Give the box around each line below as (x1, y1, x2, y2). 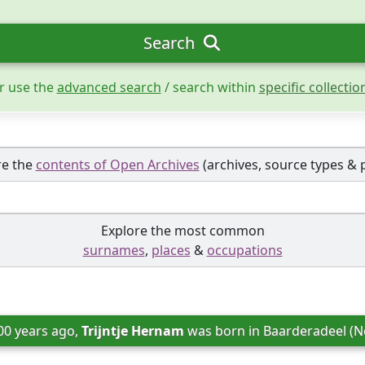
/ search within (161, 78, 259, 96)
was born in (184, 322, 264, 340)
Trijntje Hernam (81, 322, 185, 340)
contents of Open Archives (35, 156, 200, 174)
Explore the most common (100, 222, 265, 240)
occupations (206, 241, 283, 259)
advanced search (56, 78, 161, 96)
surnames (82, 241, 145, 259)
